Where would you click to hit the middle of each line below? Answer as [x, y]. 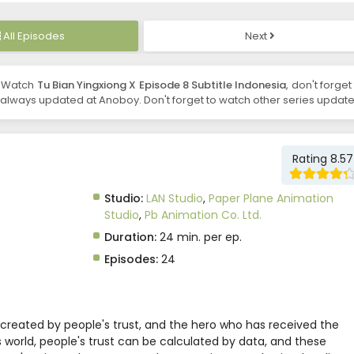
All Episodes [34, 36]
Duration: [130, 237]
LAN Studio [174, 199]
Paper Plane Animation [271, 199]
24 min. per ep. [199, 237]
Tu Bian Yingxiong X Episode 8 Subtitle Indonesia [162, 85]
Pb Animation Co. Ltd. [203, 215]
